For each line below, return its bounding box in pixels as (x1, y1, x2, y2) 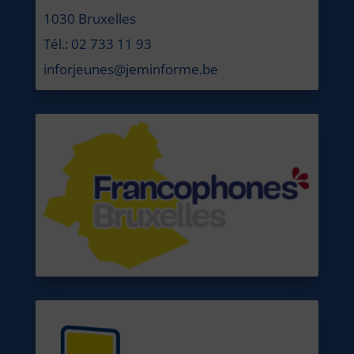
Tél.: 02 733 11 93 (43, 34, 152, 53)
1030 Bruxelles (43, 9, 136, 28)
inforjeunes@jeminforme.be (43, 59, 218, 78)
